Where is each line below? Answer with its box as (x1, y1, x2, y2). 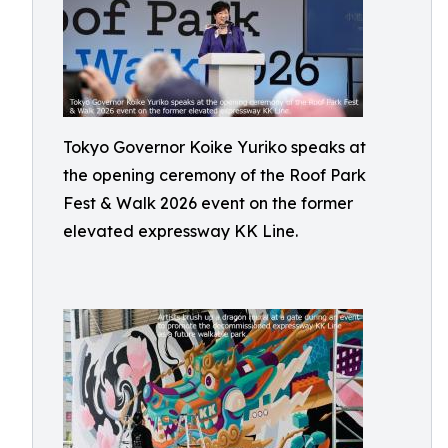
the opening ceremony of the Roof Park (63, 165, 366, 185)
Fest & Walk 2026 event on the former (63, 193, 353, 213)
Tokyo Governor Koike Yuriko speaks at (63, 137, 366, 157)
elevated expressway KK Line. (63, 221, 298, 241)
